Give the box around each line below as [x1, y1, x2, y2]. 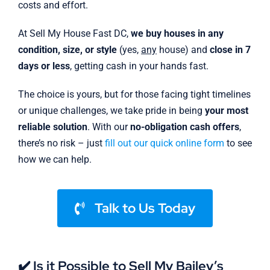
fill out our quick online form [104, 137, 224, 149]
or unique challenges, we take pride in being [17, 105, 205, 117]
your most [204, 105, 248, 117]
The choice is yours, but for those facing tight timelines [17, 89, 251, 101]
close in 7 [209, 44, 251, 56]
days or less [17, 60, 70, 72]
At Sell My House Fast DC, [17, 28, 131, 40]
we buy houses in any [130, 28, 224, 40]
